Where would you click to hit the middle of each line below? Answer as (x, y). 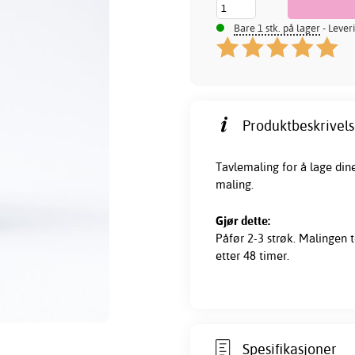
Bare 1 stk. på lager (277, 28)
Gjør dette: (243, 220)
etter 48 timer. (252, 255)
